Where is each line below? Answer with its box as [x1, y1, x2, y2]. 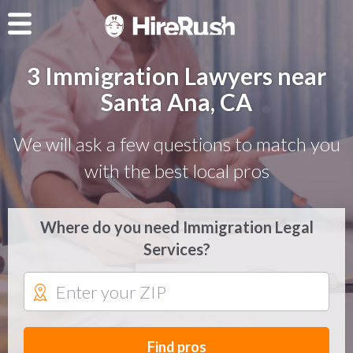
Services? [143, 240, 210, 258]
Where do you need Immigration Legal [39, 217, 314, 236]
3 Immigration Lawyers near [27, 61, 326, 90]
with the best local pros [84, 159, 269, 182]
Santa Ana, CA [101, 87, 252, 116]
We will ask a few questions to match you [13, 132, 340, 155]
